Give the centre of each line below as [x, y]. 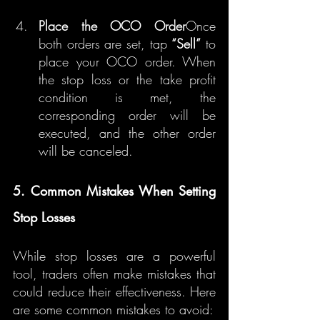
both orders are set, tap [105, 44]
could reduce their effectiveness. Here [114, 291]
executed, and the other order [127, 133]
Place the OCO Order [112, 26]
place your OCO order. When [127, 61]
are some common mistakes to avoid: [113, 309]
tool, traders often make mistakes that [114, 274]
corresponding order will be [127, 115]
